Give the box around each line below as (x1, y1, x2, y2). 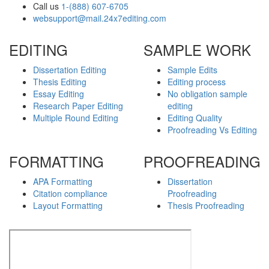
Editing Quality (168, 111, 222, 124)
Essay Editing (33, 87, 84, 100)
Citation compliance (33, 187, 107, 199)
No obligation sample (168, 87, 247, 100)
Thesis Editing (33, 75, 86, 88)
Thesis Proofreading (168, 199, 244, 211)
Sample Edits (168, 63, 217, 76)
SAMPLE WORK (144, 38, 251, 60)
